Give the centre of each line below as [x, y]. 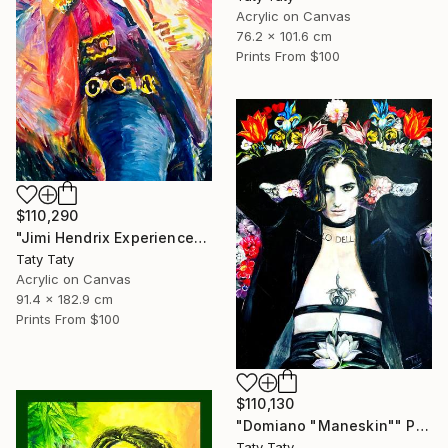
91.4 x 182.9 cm [64, 298]
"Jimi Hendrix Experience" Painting [200, 237]
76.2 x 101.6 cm [284, 36]
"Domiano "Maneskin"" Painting [422, 425]
